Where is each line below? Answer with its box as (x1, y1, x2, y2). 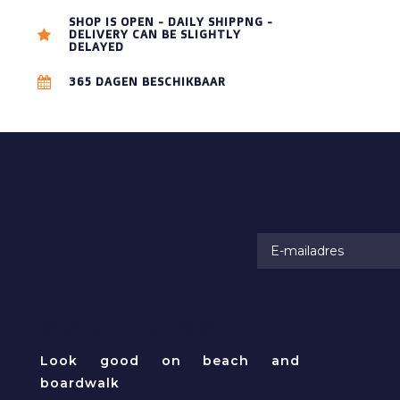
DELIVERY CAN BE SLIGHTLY (69, 27, 241, 41)
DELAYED (69, 39, 124, 54)
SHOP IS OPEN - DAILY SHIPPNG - (69, 14, 273, 29)
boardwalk (40, 375, 120, 391)
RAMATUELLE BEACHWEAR (40, 321, 224, 337)
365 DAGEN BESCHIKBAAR (69, 74, 226, 88)
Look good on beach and (40, 353, 300, 369)
